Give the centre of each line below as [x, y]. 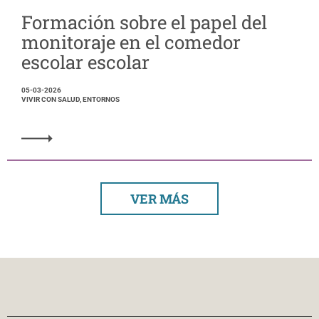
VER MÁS [159, 199]
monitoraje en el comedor [131, 42]
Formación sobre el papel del [144, 22]
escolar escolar [85, 62]
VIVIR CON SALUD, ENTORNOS [70, 100]
